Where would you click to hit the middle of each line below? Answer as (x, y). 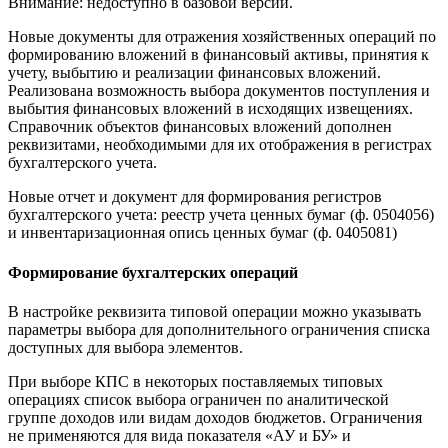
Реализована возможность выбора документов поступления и (219, 91)
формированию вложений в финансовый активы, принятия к (218, 55)
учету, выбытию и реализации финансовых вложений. (194, 73)
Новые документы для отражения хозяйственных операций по (222, 37)
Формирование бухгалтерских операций (153, 272)
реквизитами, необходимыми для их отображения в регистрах (220, 145)
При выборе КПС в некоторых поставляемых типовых (195, 382)
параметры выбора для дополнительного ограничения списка (219, 330)
